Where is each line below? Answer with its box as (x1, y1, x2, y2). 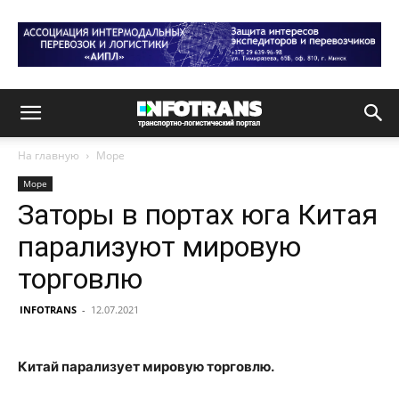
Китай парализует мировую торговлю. (18, 358, 274, 375)
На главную (18, 148, 79, 163)
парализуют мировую (18, 230, 301, 264)
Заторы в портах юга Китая (18, 198, 378, 232)
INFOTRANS (20, 303, 77, 316)
